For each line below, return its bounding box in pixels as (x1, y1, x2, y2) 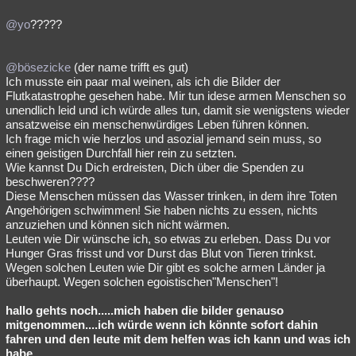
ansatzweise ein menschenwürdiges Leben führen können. (6, 118, 309, 131)
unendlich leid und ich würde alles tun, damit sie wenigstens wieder (6, 103, 350, 117)
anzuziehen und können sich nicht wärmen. (6, 218, 230, 231)
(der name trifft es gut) (71, 60, 188, 74)
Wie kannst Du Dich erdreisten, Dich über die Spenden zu (6, 161, 304, 174)
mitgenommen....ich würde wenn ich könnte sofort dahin (6, 318, 318, 331)
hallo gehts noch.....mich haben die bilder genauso (6, 304, 284, 317)
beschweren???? (6, 175, 95, 188)
